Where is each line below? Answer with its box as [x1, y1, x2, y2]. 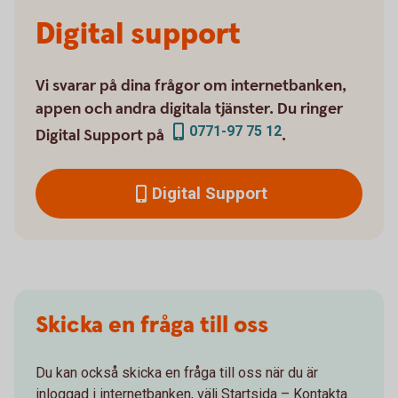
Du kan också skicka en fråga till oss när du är [36, 364, 318, 381]
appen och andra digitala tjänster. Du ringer [36, 99, 343, 119]
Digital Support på [36, 125, 168, 146]
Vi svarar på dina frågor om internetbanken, [36, 76, 347, 96]
